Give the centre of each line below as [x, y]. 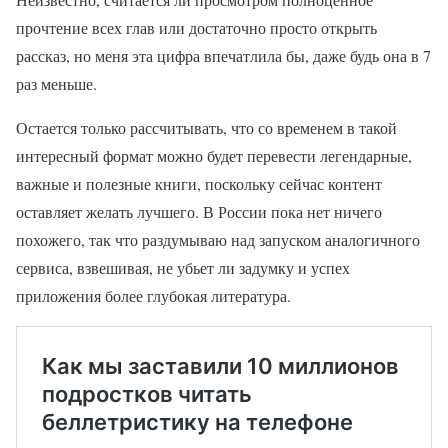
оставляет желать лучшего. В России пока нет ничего [199, 212]
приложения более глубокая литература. [153, 296]
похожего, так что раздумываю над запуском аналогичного [218, 240]
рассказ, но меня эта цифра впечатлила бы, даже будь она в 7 [223, 56]
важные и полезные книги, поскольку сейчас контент [199, 184]
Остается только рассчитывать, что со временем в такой [206, 128]
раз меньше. [56, 84]
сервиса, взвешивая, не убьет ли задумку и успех [183, 268]
